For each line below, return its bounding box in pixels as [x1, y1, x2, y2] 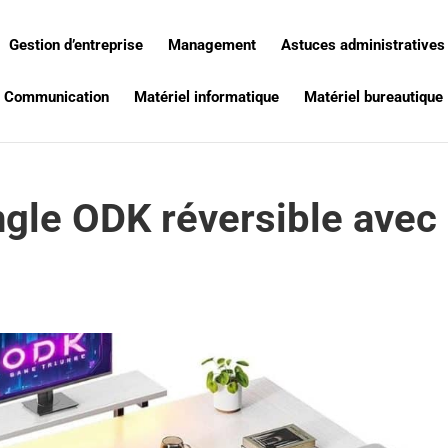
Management [168, 36, 256, 54]
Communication [4, 88, 109, 106]
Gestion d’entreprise [9, 36, 143, 54]
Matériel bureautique [304, 88, 443, 106]
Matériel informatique [134, 88, 279, 106]
